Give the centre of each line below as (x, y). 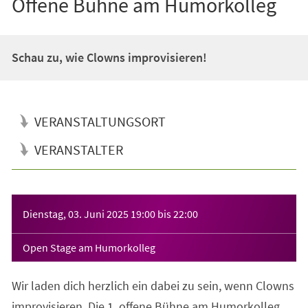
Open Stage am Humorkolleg (89, 247)
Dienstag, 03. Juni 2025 (75, 213)
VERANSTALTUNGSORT (100, 121)
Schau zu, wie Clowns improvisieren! (109, 57)
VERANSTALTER (78, 149)
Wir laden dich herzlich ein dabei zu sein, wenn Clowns (153, 285)
